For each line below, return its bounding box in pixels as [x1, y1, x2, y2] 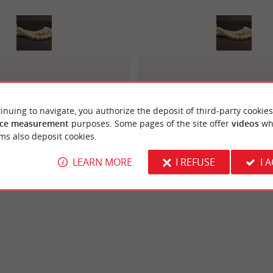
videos [231, 117, 259, 129]
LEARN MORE [72, 155, 132, 169]
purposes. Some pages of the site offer [68, 117, 232, 129]
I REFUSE [175, 155, 215, 169]
